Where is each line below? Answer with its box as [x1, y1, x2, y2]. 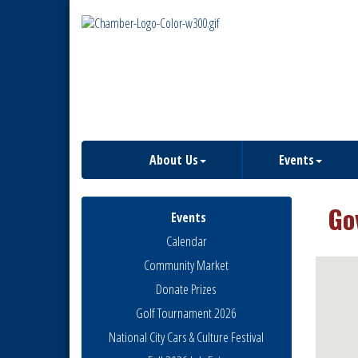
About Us [149, 151, 198, 169]
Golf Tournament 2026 [136, 304, 237, 322]
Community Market [144, 256, 229, 274]
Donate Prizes [156, 280, 217, 298]
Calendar [165, 232, 207, 250]
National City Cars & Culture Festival [109, 328, 265, 346]
